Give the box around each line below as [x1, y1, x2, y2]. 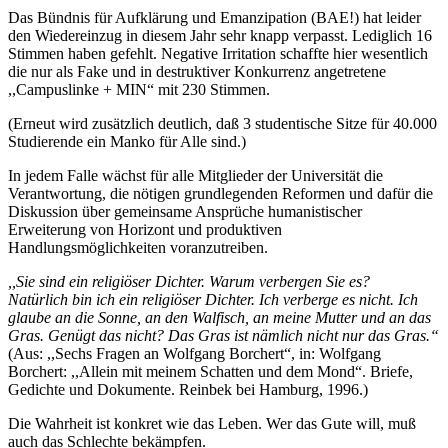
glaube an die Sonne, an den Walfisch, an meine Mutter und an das [8, 308, 431, 326]
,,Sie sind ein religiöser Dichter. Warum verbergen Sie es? [8, 272, 370, 290]
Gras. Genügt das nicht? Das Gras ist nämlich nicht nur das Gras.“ [8, 326, 439, 344]
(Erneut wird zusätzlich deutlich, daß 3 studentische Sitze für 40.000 [8, 114, 437, 132]
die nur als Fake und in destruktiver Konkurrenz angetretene [8, 62, 386, 80]
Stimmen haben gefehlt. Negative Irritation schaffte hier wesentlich [8, 44, 428, 62]
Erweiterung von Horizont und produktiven [8, 220, 282, 238]
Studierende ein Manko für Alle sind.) [8, 132, 246, 150]
